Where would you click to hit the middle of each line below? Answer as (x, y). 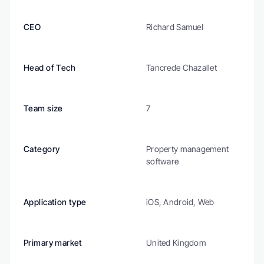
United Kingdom (176, 242)
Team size (43, 108)
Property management (188, 149)
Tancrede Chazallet (182, 67)
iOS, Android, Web (180, 202)
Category (42, 149)
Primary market (53, 242)
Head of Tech (50, 67)
